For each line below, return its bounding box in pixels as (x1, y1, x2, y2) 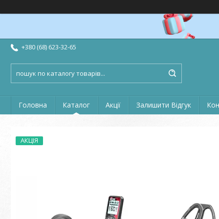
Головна (19, 100, 47, 109)
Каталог (63, 100, 90, 109)
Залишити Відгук (136, 100, 191, 109)
